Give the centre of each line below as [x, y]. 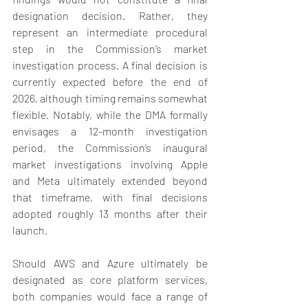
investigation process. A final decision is [110, 65]
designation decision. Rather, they [110, 16]
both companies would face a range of [110, 296]
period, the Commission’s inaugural [110, 148]
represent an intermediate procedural [110, 32]
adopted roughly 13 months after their [110, 214]
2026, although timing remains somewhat [110, 98]
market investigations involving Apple [110, 164]
